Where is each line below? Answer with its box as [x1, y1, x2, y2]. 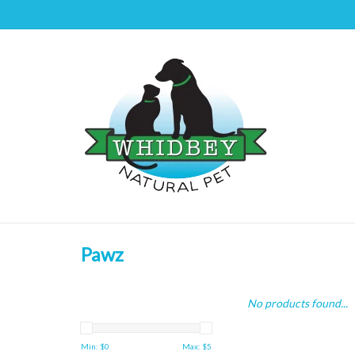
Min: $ [81, 342, 105, 351]
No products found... [247, 296, 348, 310]
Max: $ [182, 342, 207, 351]
